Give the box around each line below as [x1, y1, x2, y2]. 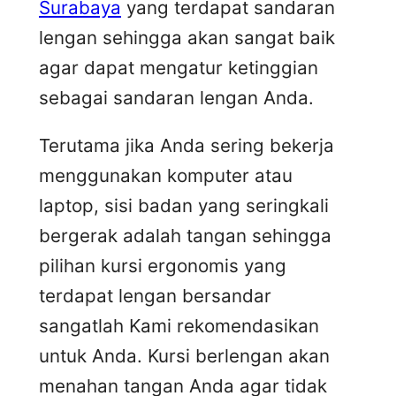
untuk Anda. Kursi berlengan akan [39, 345, 330, 368]
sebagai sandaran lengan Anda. [39, 86, 314, 109]
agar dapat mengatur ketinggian [39, 56, 318, 79]
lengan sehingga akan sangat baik [39, 26, 335, 49]
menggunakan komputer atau [39, 164, 293, 187]
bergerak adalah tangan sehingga [39, 225, 331, 247]
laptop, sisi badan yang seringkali [39, 194, 329, 217]
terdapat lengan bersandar [39, 285, 271, 308]
